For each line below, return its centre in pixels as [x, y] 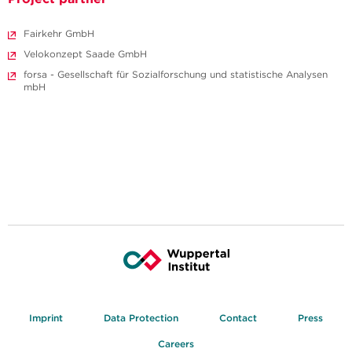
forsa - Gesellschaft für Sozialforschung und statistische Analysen [176, 75]
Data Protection [141, 318]
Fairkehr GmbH [59, 34]
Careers [176, 344]
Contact [238, 318]
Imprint [46, 318]
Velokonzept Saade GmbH [85, 54]
